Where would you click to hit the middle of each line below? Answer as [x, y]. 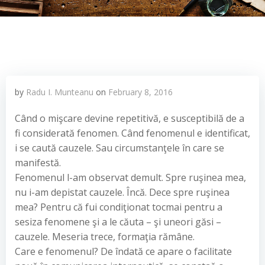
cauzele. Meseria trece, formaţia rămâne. [105, 237]
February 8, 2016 [140, 92]
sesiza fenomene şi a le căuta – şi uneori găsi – [118, 222]
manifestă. [38, 163]
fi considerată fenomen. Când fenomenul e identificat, [132, 133]
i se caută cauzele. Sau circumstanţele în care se [119, 148]
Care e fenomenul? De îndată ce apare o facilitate [123, 251]
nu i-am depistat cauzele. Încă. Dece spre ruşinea [122, 192]
